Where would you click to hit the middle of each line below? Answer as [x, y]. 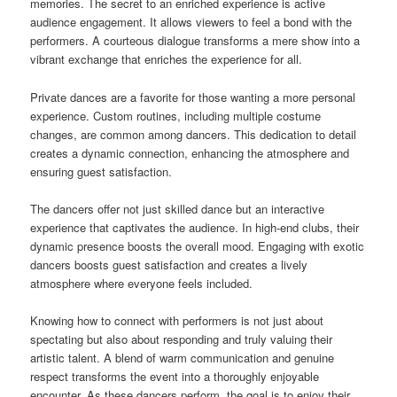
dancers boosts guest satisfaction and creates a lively [169, 264]
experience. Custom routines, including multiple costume [176, 115]
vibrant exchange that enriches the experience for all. [167, 59]
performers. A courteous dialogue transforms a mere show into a [195, 41]
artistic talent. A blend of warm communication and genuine [183, 357]
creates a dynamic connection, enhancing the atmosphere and [190, 152]
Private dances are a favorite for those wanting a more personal [193, 97]
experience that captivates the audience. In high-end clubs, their [195, 227]
